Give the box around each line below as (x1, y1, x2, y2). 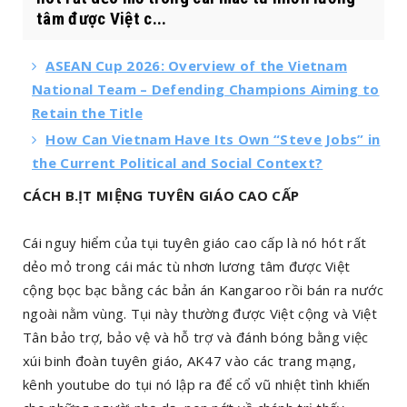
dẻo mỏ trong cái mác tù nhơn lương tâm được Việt (23, 257, 351, 275)
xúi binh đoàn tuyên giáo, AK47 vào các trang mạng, (23, 352, 356, 370)
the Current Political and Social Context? (32, 154, 323, 172)
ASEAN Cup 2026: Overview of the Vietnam (45, 56, 348, 74)
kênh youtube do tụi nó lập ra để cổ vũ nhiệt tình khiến (23, 375, 371, 393)
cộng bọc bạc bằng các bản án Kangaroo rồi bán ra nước (23, 281, 383, 299)
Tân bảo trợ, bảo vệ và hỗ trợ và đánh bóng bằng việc (23, 328, 369, 346)
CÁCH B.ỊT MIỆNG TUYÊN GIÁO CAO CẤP (23, 186, 300, 204)
